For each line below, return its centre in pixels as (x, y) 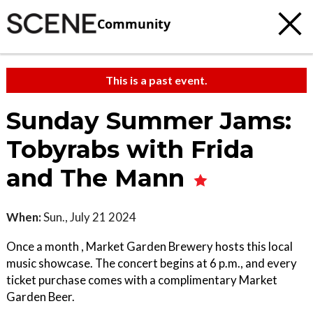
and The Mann (99, 178)
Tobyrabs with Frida (130, 150)
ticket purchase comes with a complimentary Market (142, 280)
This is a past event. (156, 80)
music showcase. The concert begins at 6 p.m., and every (152, 263)
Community (134, 23)
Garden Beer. (41, 297)
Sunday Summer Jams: (149, 121)
